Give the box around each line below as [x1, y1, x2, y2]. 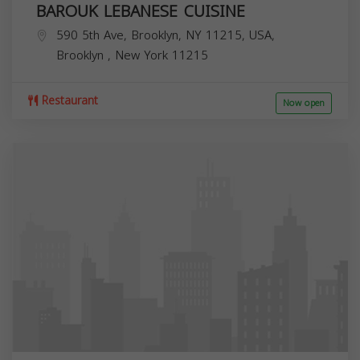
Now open [283, 94, 325, 112]
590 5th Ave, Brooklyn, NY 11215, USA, [56, 23, 275, 47]
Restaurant [38, 89, 98, 112]
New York [115, 43, 172, 67]
